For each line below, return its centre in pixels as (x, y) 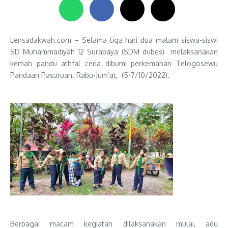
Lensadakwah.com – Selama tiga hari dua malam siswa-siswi (114, 40)
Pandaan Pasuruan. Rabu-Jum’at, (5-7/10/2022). (90, 75)
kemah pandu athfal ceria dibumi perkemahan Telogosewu (114, 63)
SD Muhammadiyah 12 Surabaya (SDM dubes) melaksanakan (114, 52)
